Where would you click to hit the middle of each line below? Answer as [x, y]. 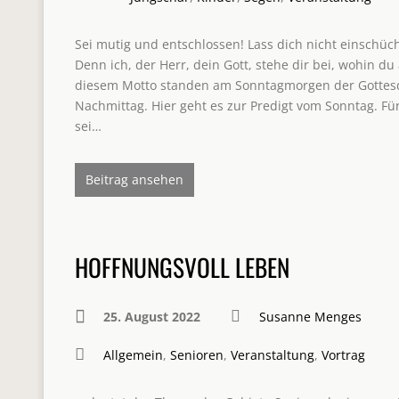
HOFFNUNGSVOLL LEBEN [182, 267]
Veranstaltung [273, 355]
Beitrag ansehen [134, 179]
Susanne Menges [310, 317]
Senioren [197, 355]
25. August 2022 [152, 317]
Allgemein [133, 355]
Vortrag [343, 355]
